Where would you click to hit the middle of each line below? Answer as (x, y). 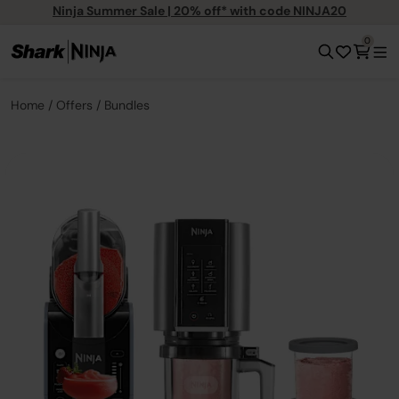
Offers (74, 105)
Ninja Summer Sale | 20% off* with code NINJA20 (199, 10)
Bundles (127, 105)
